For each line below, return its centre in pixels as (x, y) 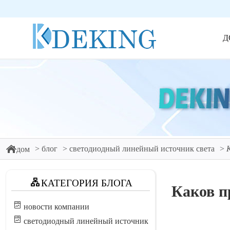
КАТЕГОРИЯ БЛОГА (87, 183)
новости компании (56, 207)
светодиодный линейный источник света (142, 149)
